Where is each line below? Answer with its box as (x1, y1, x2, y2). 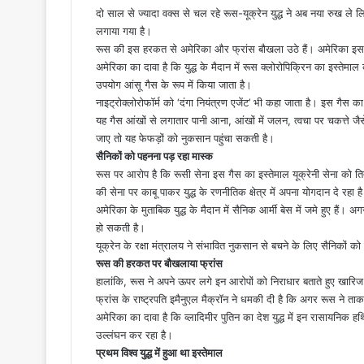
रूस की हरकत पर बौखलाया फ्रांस (96, 256, 223, 270)
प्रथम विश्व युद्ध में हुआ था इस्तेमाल (96, 345, 223, 359)
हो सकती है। (96, 220, 145, 234)
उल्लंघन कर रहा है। (96, 327, 173, 341)
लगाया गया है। (96, 24, 152, 37)
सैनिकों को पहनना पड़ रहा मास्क (96, 149, 213, 162)
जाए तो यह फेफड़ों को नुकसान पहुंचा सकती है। (96, 131, 275, 145)
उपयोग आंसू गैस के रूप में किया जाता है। (96, 77, 252, 91)
